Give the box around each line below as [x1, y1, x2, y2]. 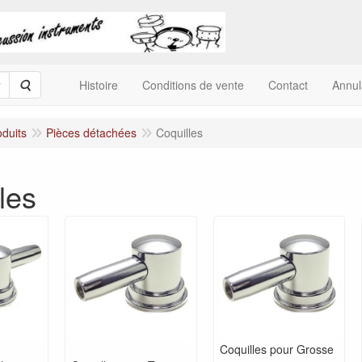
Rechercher [30, 76, 90, 92]
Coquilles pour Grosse [219, 341, 334, 358]
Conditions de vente [142, 77, 244, 93]
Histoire [79, 77, 118, 93]
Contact [268, 77, 308, 93]
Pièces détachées [46, 124, 137, 141]
